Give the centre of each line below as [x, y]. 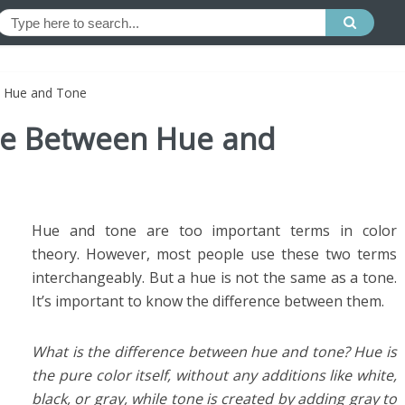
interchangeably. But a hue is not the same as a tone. [214, 278]
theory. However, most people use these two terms [214, 254]
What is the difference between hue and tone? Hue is [214, 352]
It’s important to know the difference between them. [208, 301]
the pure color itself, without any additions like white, [214, 375]
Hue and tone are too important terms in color [214, 231]
